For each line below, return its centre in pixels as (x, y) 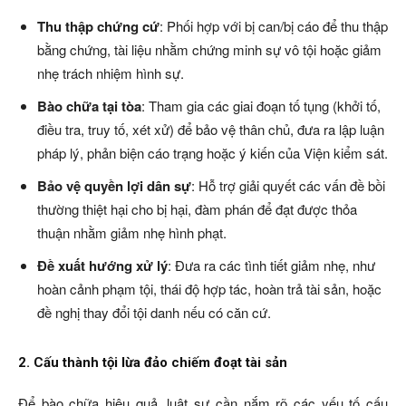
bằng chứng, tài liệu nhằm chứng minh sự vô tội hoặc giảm (209, 49)
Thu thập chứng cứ (98, 26)
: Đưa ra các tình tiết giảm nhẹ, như (271, 265)
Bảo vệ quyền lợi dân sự (114, 186)
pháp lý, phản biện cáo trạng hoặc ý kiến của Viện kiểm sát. (213, 153)
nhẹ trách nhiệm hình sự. (111, 73)
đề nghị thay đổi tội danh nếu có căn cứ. (154, 312)
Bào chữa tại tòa (89, 106)
